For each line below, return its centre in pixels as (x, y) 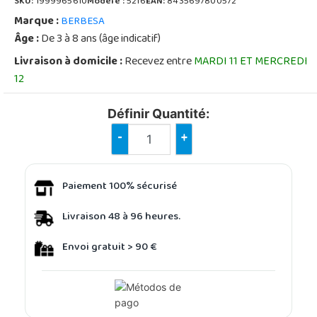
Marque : (36, 22)
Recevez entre (158, 62)
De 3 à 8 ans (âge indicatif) (100, 39)
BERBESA (83, 22)
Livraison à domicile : (68, 62)
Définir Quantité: (158, 113)
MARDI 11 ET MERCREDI (251, 62)
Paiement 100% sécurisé (120, 187)
